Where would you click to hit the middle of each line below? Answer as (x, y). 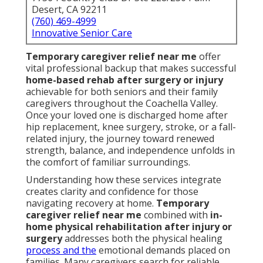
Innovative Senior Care (82, 33)
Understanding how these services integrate (124, 180)
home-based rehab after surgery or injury (124, 80)
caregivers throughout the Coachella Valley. (122, 104)
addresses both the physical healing (142, 239)
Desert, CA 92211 (69, 10)
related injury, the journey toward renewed (120, 139)
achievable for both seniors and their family (122, 92)
